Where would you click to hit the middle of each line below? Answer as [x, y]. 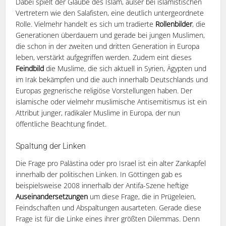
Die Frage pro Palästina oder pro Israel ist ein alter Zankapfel [111, 163]
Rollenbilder [174, 24]
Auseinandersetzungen [53, 196]
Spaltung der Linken [51, 146]
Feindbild [31, 68]
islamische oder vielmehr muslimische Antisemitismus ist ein [111, 101]
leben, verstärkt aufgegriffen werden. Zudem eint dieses [104, 57]
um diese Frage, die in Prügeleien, [143, 196]
